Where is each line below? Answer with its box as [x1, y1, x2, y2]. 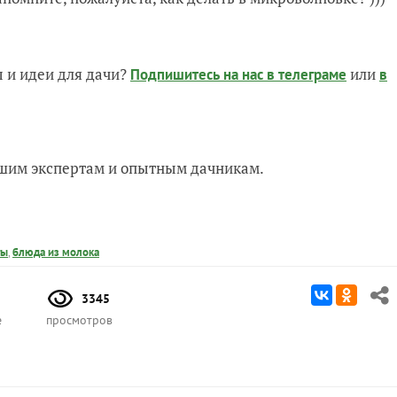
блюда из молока [12, 245, 99, 260]
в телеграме [267, 65, 346, 84]
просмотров [46, 312, 113, 328]
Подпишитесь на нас [130, 65, 267, 84]
